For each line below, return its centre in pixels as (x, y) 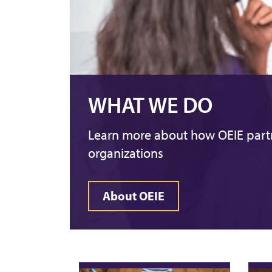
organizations (126, 154)
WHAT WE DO (151, 105)
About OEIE (134, 196)
